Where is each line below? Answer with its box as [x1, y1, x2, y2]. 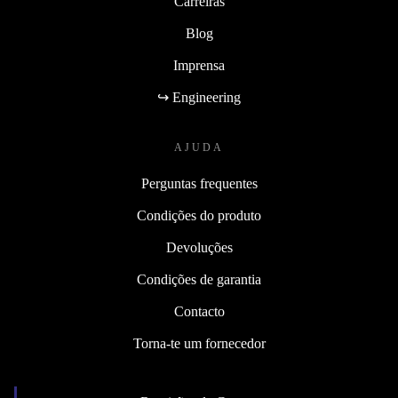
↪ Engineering [157, 90, 241, 106]
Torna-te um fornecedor [132, 336, 266, 352]
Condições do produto [137, 208, 261, 224]
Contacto [173, 304, 225, 320]
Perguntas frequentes [140, 176, 258, 192]
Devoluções [165, 240, 233, 256]
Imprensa [173, 58, 225, 74]
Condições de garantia [137, 272, 261, 288]
